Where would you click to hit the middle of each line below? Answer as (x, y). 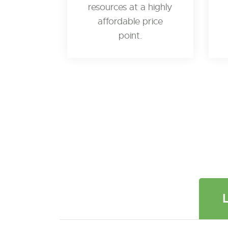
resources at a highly (130, 7)
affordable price (130, 21)
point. (130, 36)
